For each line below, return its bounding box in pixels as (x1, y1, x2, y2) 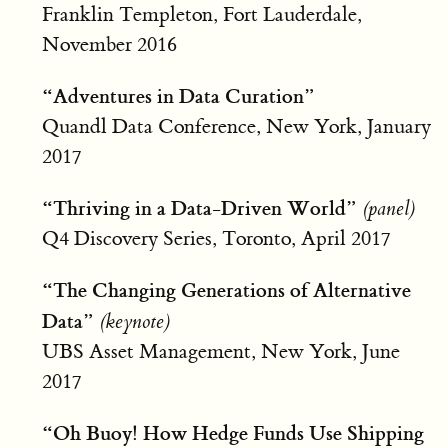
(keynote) (98, 308, 170, 334)
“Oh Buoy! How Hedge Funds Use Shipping (41, 419, 424, 446)
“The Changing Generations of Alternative (41, 276, 411, 303)
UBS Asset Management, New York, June (41, 338, 400, 364)
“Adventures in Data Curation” (41, 82, 315, 109)
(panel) (361, 195, 415, 221)
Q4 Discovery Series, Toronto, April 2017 (41, 225, 391, 251)
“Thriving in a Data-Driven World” (41, 194, 357, 221)
